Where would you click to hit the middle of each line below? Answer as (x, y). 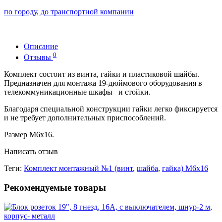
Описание (41, 46)
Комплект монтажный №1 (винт (78, 168)
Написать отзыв (31, 152)
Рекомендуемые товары (55, 187)
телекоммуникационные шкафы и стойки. (77, 92)
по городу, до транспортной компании (69, 11)
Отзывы (38, 57)
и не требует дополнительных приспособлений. (85, 118)
